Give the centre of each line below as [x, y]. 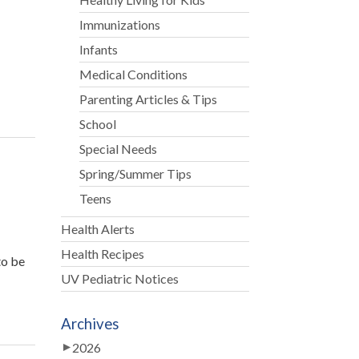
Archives [90, 324]
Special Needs [119, 149]
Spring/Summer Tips [136, 173]
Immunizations [120, 24]
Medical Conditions [134, 74]
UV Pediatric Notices [119, 278]
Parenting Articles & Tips [149, 99]
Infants [99, 49]
